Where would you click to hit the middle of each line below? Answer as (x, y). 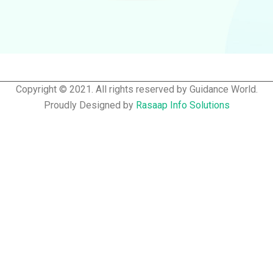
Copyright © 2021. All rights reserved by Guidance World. (136, 89)
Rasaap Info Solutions (183, 105)
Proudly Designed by (90, 105)
